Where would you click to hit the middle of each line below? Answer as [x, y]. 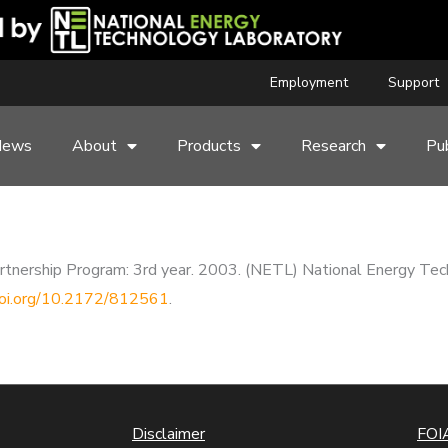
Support [413, 82]
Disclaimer [168, 434]
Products [209, 146]
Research [334, 146]
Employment [308, 82]
